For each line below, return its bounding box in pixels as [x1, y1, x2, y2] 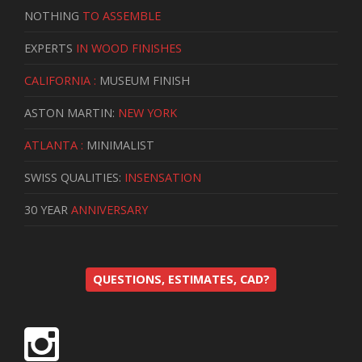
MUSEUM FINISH [96, 73, 190, 88]
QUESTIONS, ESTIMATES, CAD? [92, 271, 270, 287]
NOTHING [24, 8, 82, 23]
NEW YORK [118, 105, 177, 120]
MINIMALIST [83, 137, 154, 153]
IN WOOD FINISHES [76, 40, 182, 56]
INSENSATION [124, 170, 201, 185]
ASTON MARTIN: [24, 105, 118, 120]
